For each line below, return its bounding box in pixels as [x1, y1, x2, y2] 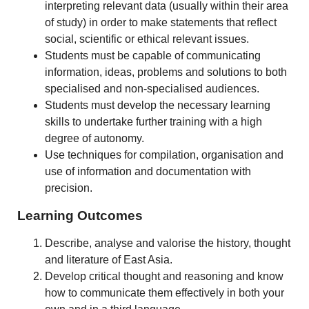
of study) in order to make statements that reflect [45, 16, 277, 28]
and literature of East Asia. [45, 253, 173, 266]
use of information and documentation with [45, 165, 252, 177]
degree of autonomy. [45, 132, 145, 144]
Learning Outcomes [17, 208, 143, 223]
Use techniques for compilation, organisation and [45, 148, 284, 161]
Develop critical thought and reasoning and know [45, 270, 284, 282]
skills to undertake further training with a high [45, 115, 263, 128]
